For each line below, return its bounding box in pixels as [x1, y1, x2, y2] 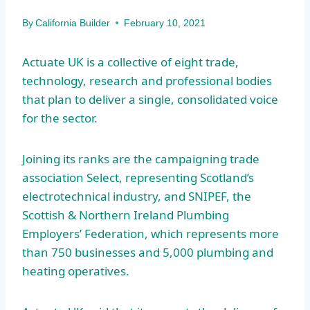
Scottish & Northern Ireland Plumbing [22, 206, 229, 223]
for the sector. [22, 109, 98, 126]
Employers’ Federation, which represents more [22, 225, 279, 241]
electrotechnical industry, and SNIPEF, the [22, 188, 251, 204]
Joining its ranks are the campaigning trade [22, 150, 259, 167]
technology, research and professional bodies [22, 72, 272, 89]
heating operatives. [22, 262, 129, 279]
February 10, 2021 [124, 17, 206, 28]
